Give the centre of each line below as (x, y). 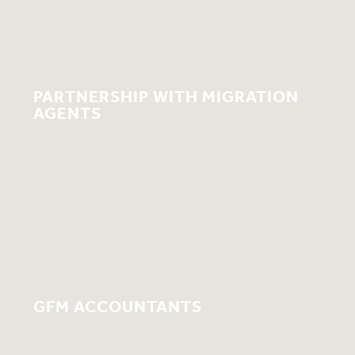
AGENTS (67, 114)
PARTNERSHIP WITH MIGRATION (166, 97)
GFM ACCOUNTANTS (117, 306)
